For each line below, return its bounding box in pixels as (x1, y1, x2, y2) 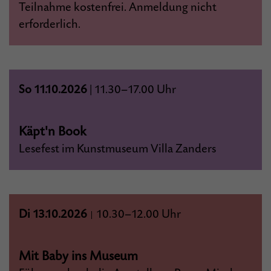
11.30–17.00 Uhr (94, 83, 176, 97)
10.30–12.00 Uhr (93, 207, 181, 221)
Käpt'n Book (18, 124, 86, 139)
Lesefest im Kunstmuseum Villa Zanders (18, 142, 216, 156)
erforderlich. (18, 18, 80, 31)
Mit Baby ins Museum (18, 249, 138, 264)
